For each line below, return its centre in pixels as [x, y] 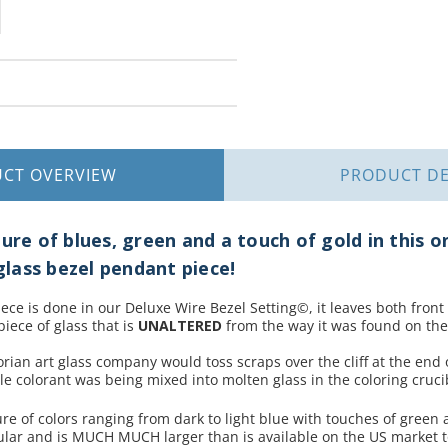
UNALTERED [180, 326]
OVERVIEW [74, 175]
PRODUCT [384, 175]
